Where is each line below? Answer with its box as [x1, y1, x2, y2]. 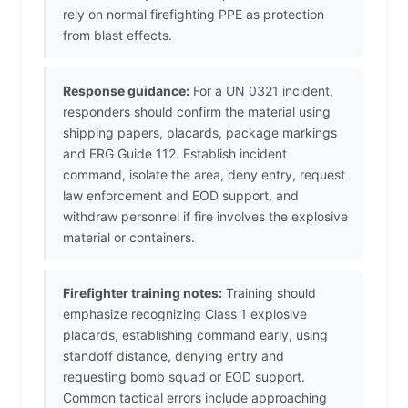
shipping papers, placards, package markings [63, 125, 337, 141]
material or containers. [63, 229, 195, 246]
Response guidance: [63, 83, 189, 99]
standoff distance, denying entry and [63, 348, 284, 364]
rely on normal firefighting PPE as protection [63, 6, 324, 23]
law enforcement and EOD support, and [63, 188, 299, 204]
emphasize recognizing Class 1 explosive [63, 306, 307, 322]
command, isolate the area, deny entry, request [63, 167, 345, 183]
